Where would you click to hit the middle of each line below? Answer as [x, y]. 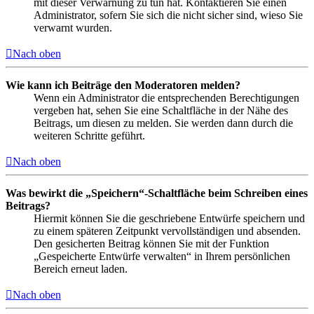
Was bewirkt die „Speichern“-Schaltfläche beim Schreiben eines [157, 193]
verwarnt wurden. [73, 27]
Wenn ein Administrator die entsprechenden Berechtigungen [166, 97]
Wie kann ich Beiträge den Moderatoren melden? [123, 85]
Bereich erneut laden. [81, 268]
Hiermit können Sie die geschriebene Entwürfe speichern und [169, 218]
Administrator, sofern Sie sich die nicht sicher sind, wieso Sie [168, 15]
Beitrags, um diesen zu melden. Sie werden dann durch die [163, 123]
